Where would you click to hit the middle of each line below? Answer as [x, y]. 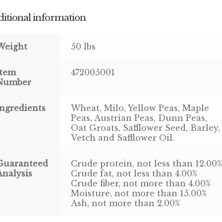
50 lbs [83, 46]
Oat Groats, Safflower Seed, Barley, [146, 128]
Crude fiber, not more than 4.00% [141, 183]
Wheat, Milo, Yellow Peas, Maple [140, 108]
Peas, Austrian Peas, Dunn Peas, [139, 118]
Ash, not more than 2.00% [126, 203]
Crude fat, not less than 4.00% [134, 173]
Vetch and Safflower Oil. [123, 138]
